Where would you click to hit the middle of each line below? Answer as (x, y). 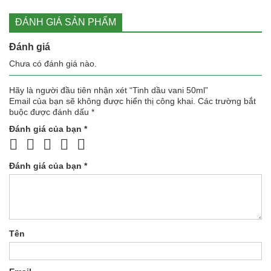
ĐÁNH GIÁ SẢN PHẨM (66, 22)
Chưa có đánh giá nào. (53, 64)
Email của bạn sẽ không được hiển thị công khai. (102, 101)
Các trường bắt (227, 101)
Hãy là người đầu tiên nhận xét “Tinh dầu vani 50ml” (109, 90)
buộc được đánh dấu (50, 112)
